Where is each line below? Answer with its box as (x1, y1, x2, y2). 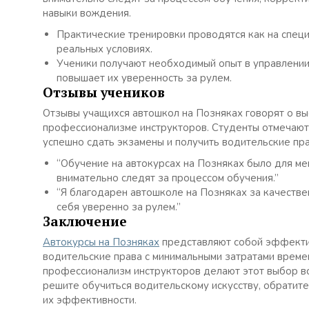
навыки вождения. (43, 6, 131, 20)
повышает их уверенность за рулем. (57, 71, 232, 85)
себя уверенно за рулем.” (57, 200, 181, 214)
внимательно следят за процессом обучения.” (57, 171, 279, 185)
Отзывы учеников (43, 83, 165, 101)
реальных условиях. (57, 42, 152, 56)
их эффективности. (43, 293, 137, 307)
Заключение (43, 212, 127, 230)
